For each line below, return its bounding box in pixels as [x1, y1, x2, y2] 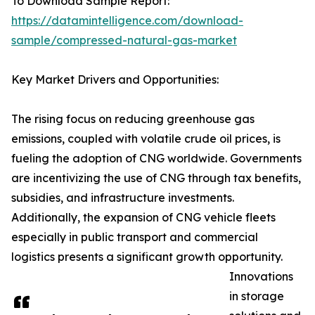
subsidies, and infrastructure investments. [11, 191, 234, 205]
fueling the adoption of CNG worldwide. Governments [11, 151, 302, 166]
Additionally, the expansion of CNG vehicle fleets [11, 210, 276, 225]
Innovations [229, 269, 293, 284]
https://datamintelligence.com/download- [11, 13, 243, 28]
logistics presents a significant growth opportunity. [11, 250, 283, 264]
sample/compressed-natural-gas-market [11, 33, 237, 48]
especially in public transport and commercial [11, 230, 258, 245]
